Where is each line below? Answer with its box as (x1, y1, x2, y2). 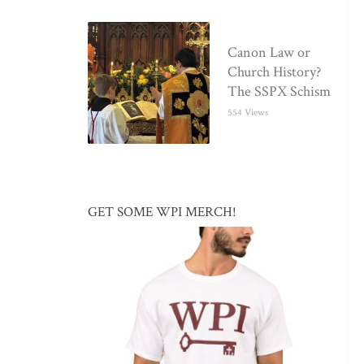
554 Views (227, 106, 269, 119)
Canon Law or (227, 43, 311, 63)
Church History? (227, 63, 322, 82)
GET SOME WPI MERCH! (88, 202, 236, 221)
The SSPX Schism (227, 82, 331, 102)
